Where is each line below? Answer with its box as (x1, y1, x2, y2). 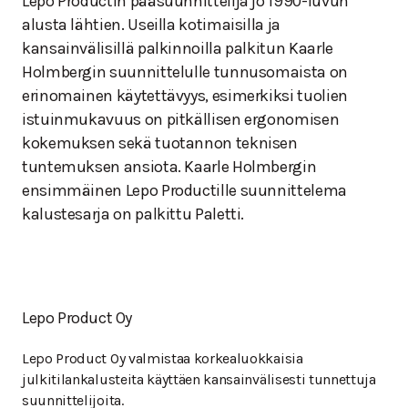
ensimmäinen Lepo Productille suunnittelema (22, 180, 347, 201)
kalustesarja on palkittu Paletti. (22, 204, 245, 225)
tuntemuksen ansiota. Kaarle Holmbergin (22, 157, 317, 178)
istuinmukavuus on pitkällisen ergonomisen (22, 109, 340, 130)
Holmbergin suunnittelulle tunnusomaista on (22, 62, 348, 83)
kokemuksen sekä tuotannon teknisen (22, 133, 298, 154)
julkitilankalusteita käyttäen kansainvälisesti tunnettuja (22, 371, 376, 389)
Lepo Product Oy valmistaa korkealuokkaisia (22, 350, 303, 368)
